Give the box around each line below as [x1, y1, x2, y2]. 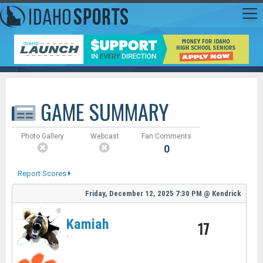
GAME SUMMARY [36, 96, 169, 127]
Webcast [90, 132, 119, 140]
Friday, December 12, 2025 [85, 189, 174, 198]
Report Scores [18, 169, 68, 178]
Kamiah [66, 216, 109, 232]
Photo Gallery [21, 132, 65, 140]
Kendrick [212, 189, 241, 198]
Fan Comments [141, 132, 192, 140]
